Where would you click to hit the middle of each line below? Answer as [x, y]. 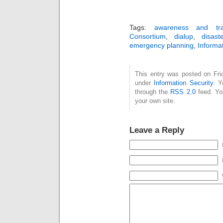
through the [153, 92]
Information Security [183, 83]
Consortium [148, 37]
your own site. [155, 101]
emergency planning [162, 46]
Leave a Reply [157, 130]
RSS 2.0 [183, 92]
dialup [183, 37]
